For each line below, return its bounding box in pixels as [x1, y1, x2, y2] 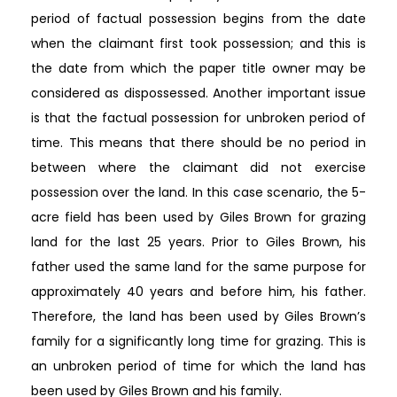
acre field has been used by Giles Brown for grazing [31, 207, 366, 226]
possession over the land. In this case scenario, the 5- [31, 183, 366, 201]
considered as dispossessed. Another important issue [31, 83, 366, 102]
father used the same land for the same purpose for [31, 257, 366, 276]
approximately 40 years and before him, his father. [31, 282, 366, 300]
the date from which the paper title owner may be [31, 58, 366, 77]
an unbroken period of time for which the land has [31, 356, 366, 375]
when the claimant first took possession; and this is [31, 34, 366, 52]
